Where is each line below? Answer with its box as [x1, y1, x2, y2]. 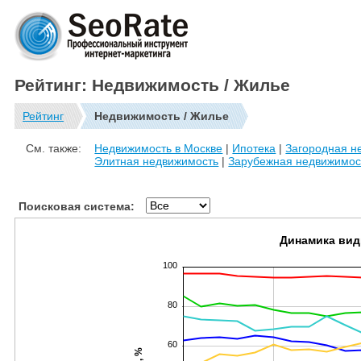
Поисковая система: [19, 199, 135, 213]
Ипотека [232, 142, 276, 156]
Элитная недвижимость [94, 155, 219, 168]
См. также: [26, 142, 82, 156]
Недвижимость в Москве [94, 142, 223, 156]
